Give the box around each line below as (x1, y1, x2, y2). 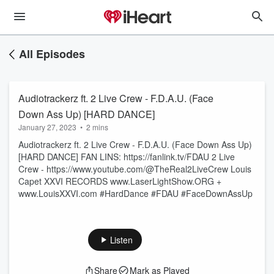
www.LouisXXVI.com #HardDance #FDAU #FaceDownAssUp (18, 187, 253, 199)
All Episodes (19, 46, 85, 62)
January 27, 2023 (18, 122, 76, 132)
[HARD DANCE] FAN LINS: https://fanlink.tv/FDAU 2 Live (18, 150, 235, 163)
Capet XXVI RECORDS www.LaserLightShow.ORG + (18, 175, 221, 187)
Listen (109, 234, 133, 246)
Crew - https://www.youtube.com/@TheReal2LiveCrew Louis (18, 163, 251, 175)
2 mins (86, 122, 108, 132)
